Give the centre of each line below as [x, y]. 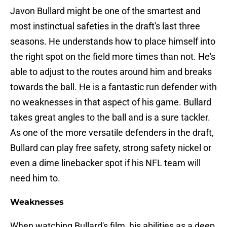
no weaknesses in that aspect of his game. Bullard [111, 102]
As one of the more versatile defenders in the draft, [112, 133]
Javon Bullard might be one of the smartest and [105, 11]
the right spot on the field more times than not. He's [113, 57]
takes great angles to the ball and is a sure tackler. [110, 118]
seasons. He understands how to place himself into [113, 42]
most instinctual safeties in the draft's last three [105, 26]
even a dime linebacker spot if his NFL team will [105, 163]
